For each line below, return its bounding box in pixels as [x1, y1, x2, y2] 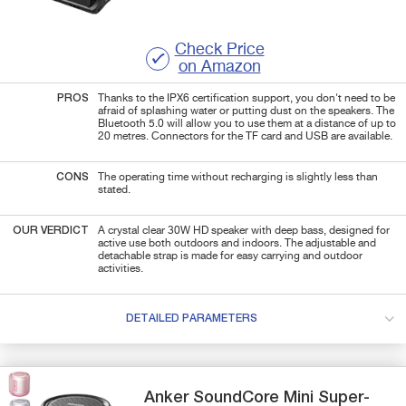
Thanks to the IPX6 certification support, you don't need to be [98, 92, 395, 104]
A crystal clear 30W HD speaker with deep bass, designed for [98, 225, 390, 237]
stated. [98, 184, 130, 196]
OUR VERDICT [13, 225, 89, 237]
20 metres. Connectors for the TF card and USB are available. [98, 130, 392, 142]
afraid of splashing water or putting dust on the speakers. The [98, 105, 394, 117]
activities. [98, 263, 143, 275]
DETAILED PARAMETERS [125, 313, 257, 324]
